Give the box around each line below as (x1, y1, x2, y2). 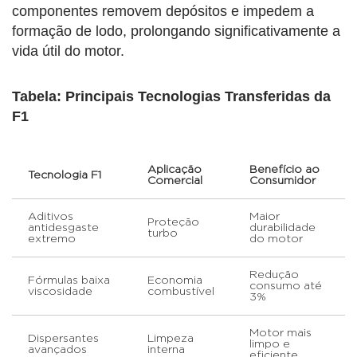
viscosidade (28, 285, 92, 297)
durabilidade (249, 222, 316, 233)
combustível (147, 285, 214, 297)
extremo (28, 233, 76, 245)
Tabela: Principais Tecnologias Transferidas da (12, 88, 331, 104)
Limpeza (147, 332, 194, 344)
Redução (249, 269, 299, 280)
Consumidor (249, 175, 316, 186)
